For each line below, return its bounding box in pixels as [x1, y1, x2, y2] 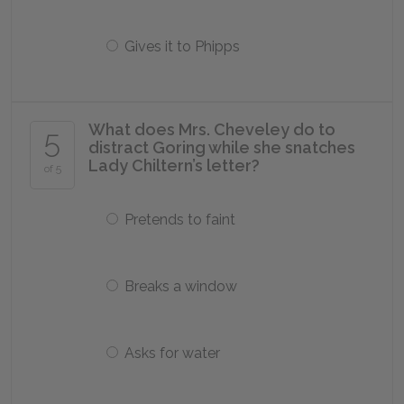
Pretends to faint [124, 211, 235, 228]
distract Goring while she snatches [88, 138, 355, 157]
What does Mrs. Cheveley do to [88, 120, 335, 139]
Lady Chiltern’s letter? [88, 156, 260, 175]
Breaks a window [124, 278, 237, 295]
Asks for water [124, 344, 220, 362]
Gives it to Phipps [124, 38, 240, 55]
